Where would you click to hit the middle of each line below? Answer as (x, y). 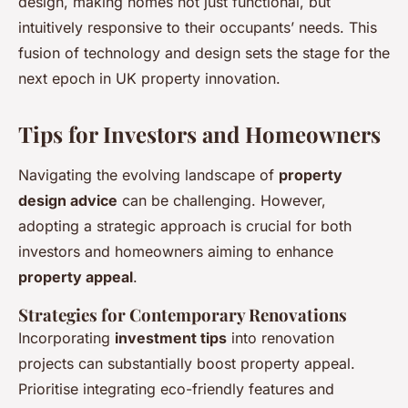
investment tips (171, 338)
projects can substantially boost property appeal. (187, 364)
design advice (68, 201)
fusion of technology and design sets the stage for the (204, 53)
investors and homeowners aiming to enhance (176, 252)
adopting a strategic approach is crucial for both (185, 226)
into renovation (280, 338)
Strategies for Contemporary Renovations (183, 315)
